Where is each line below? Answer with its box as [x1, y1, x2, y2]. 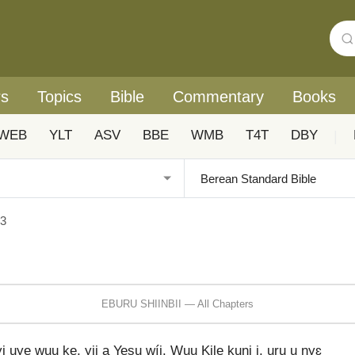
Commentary [173, 88, 264, 105]
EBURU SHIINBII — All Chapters [101, 297, 254, 310]
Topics [37, 88, 82, 105]
